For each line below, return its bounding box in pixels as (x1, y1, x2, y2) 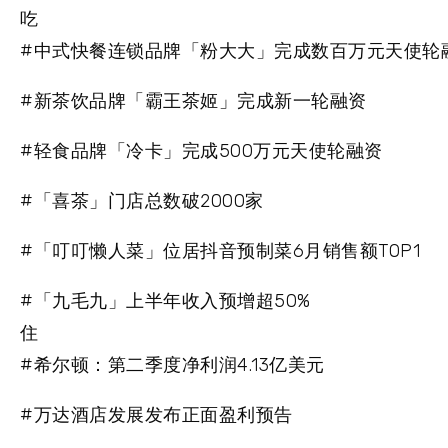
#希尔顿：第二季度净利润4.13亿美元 (20, 354, 325, 377)
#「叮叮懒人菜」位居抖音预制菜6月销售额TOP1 (20, 240, 420, 263)
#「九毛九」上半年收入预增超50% (20, 290, 311, 313)
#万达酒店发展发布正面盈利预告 (20, 404, 293, 427)
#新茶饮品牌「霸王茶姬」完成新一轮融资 (20, 90, 367, 113)
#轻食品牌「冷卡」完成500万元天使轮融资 (20, 140, 383, 163)
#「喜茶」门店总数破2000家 (20, 190, 264, 213)
